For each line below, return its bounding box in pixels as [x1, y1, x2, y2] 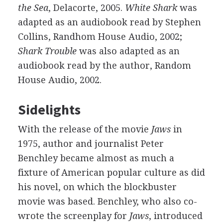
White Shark [124, 2, 177, 13]
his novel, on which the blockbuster [17, 182, 177, 192]
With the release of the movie [17, 124, 151, 134]
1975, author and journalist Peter [17, 138, 164, 149]
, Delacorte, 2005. [48, 2, 125, 13]
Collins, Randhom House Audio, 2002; [17, 31, 182, 42]
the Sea [17, 2, 48, 13]
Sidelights [17, 101, 81, 118]
